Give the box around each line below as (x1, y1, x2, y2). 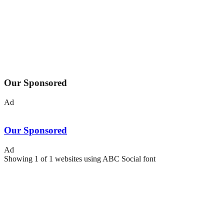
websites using (53, 154, 102, 163)
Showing (4, 154, 34, 163)
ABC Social (102, 154, 141, 163)
